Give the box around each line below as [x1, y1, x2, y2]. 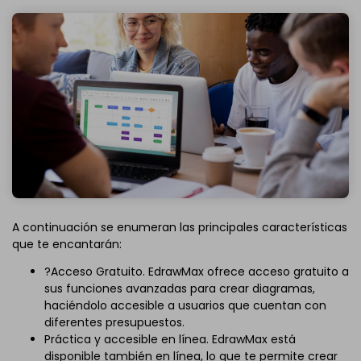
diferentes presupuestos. [44, 313, 185, 330]
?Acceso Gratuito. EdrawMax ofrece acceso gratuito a [44, 263, 349, 280]
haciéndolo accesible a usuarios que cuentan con [44, 297, 326, 313]
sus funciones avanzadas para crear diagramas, [44, 280, 315, 297]
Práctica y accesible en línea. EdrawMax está [44, 330, 296, 347]
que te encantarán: [12, 236, 122, 253]
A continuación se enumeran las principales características [12, 219, 347, 236]
